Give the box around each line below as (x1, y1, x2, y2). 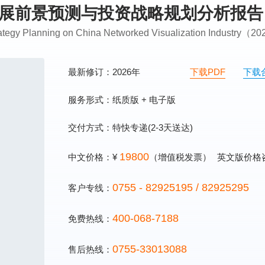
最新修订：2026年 (68, 67, 143, 77)
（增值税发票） (149, 152, 211, 162)
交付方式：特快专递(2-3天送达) (68, 122, 193, 132)
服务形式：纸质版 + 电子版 (68, 95, 176, 105)
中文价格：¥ (68, 152, 119, 162)
